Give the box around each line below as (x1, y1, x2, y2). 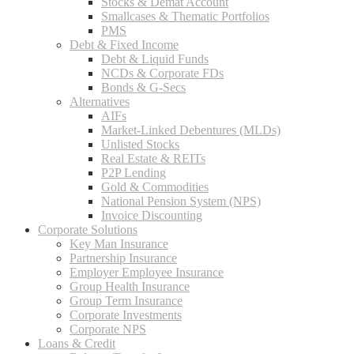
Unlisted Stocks (101, 137, 179, 151)
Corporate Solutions (38, 223, 137, 236)
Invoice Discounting (101, 209, 202, 222)
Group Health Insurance (70, 280, 190, 293)
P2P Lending (101, 166, 166, 179)
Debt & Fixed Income (70, 38, 179, 51)
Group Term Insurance (70, 294, 183, 307)
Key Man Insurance (70, 237, 168, 250)
